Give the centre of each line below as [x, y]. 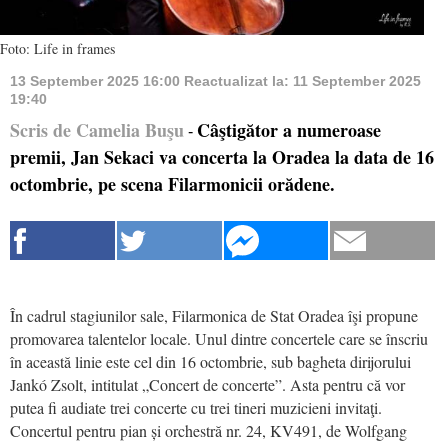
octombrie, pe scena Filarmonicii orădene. [172, 183]
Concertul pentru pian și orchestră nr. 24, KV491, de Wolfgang [208, 430]
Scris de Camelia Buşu [97, 129]
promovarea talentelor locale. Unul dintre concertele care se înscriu [219, 338]
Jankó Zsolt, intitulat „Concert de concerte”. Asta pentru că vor [207, 384]
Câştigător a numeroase [289, 129]
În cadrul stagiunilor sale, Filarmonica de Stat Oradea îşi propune [214, 315]
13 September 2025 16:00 [97, 80]
